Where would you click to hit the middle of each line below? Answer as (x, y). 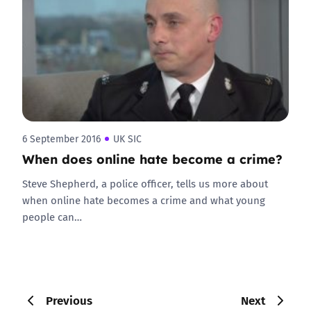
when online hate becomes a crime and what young (144, 200)
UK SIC (127, 139)
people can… (52, 217)
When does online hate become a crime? (152, 158)
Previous (69, 300)
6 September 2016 (61, 139)
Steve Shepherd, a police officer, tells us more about (145, 183)
